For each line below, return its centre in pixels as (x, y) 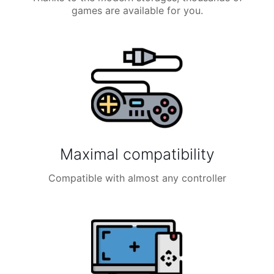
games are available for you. (137, 10)
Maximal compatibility (137, 154)
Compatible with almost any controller (137, 178)
